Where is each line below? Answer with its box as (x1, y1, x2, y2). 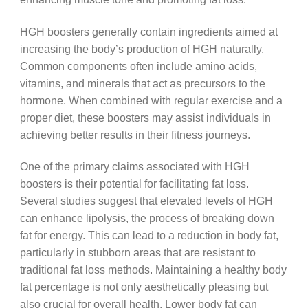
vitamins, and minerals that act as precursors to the (19, 76, 265, 89)
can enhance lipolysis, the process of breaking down (19, 212, 274, 225)
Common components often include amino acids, (19, 59, 257, 72)
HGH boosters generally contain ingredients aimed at (19, 25, 278, 38)
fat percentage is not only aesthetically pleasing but (19, 280, 268, 294)
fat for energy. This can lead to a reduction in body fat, (19, 229, 278, 242)
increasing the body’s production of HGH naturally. (19, 42, 264, 55)
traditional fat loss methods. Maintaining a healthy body (19, 263, 287, 276)
